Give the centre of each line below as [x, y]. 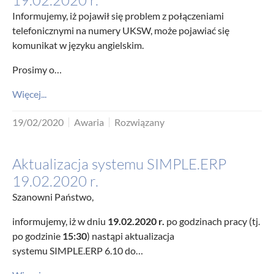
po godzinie [37, 236]
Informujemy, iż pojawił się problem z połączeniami [118, 16]
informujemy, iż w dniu [60, 221]
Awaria [89, 122]
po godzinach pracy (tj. [212, 221]
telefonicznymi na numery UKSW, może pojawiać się [121, 30]
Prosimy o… [37, 69]
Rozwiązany [139, 122]
